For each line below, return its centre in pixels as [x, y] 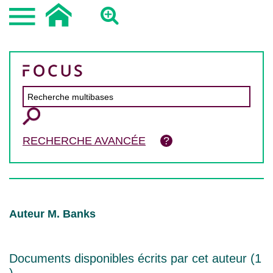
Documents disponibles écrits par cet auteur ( [132, 258]
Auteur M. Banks [52, 214]
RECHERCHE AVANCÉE [84, 141]
